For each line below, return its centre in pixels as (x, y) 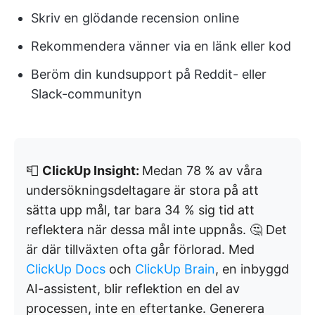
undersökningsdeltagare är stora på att (142, 190)
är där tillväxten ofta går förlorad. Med (140, 249)
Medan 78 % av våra (202, 171)
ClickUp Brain (175, 269)
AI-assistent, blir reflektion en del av (133, 289)
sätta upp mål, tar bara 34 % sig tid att (140, 210)
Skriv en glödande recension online (135, 18)
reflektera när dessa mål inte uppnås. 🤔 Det (156, 230)
